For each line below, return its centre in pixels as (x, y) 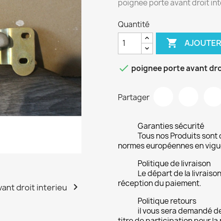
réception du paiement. (160, 183)
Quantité (134, 24)
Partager (134, 98)
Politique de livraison (174, 163)
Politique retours (167, 201)
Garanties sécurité (171, 126)
